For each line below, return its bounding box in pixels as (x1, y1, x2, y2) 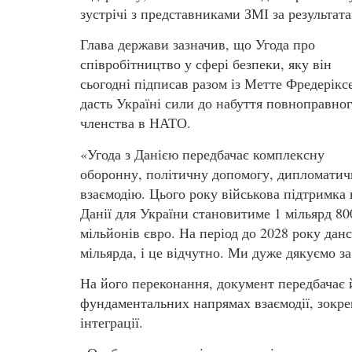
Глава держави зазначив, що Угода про (80, 35, 315, 54)
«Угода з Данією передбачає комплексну (80, 144, 324, 163)
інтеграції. (80, 312, 143, 332)
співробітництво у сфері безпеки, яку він (80, 54, 332, 74)
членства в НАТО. (80, 113, 191, 133)
